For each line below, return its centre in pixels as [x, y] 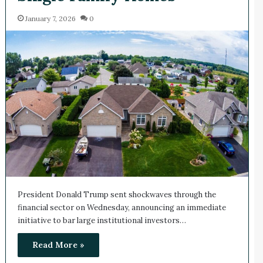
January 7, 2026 [50, 18]
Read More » [58, 245]
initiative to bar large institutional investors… [102, 220]
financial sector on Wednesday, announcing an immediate [122, 207]
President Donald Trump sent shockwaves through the [117, 194]
